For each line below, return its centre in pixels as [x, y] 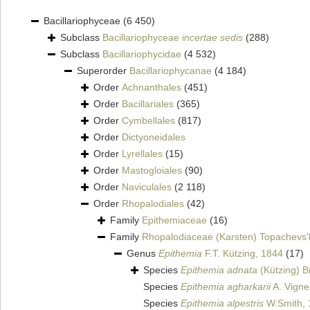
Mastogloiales [152, 171]
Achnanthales [152, 88]
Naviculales [147, 187]
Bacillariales [148, 104]
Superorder [103, 71]
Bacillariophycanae [171, 71]
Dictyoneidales [154, 137]
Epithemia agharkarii [226, 287]
